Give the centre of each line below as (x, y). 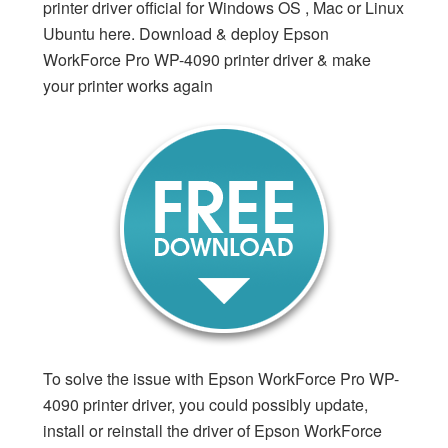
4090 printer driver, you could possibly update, (205, 404)
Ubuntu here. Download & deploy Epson (185, 33)
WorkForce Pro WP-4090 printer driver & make (206, 59)
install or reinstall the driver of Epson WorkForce (212, 430)
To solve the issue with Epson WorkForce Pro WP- (220, 378)
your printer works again (127, 85)
